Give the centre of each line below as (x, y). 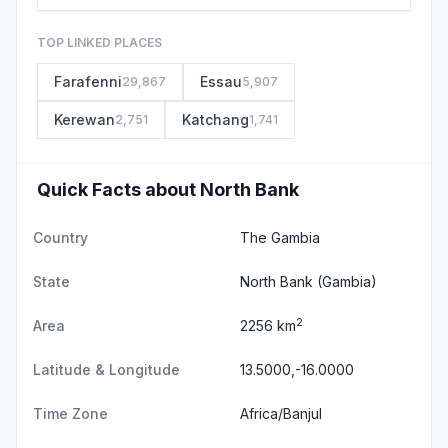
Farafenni (88, 81)
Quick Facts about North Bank (168, 189)
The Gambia (280, 237)
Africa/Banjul (281, 413)
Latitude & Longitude (106, 369)
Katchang (215, 119)
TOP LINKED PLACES (99, 42)
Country (60, 237)
